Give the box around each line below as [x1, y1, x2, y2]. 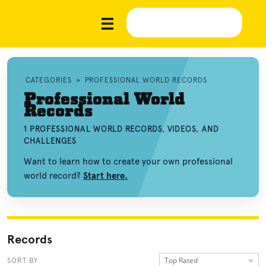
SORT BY [7, 256, 38, 265]
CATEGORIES [26, 76, 72, 84]
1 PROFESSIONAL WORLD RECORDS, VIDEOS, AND [24, 125, 219, 134]
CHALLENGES [24, 137, 77, 145]
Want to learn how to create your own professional [24, 156, 233, 167]
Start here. [83, 170, 128, 181]
